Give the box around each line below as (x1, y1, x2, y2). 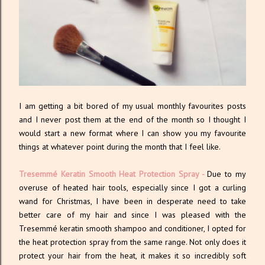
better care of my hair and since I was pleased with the (19, 209, 246, 220)
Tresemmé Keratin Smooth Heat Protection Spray (19, 169, 199, 179)
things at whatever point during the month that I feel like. (19, 141, 221, 152)
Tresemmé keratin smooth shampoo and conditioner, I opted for (19, 223, 246, 234)
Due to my (207, 169, 247, 179)
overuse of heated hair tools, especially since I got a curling (19, 182, 246, 193)
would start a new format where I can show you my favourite (19, 128, 246, 138)
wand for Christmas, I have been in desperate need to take (19, 196, 246, 206)
